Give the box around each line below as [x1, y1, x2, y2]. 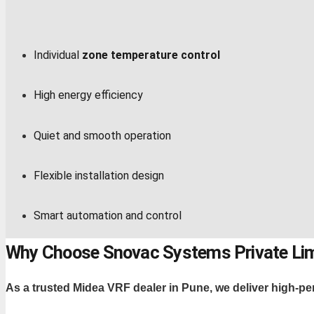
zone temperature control [79, 48, 220, 62]
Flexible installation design [34, 168, 164, 182]
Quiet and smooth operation [34, 128, 171, 142]
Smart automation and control [34, 209, 182, 223]
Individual [34, 48, 79, 62]
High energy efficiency [34, 88, 143, 102]
